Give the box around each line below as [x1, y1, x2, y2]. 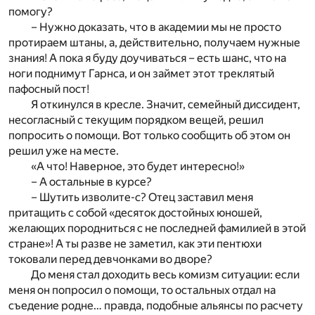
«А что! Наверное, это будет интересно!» [31, 159, 245, 173]
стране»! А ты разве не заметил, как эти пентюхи [8, 236, 262, 250]
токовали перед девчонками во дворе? [8, 252, 212, 266]
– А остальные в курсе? [31, 174, 152, 188]
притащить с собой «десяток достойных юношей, [8, 205, 262, 219]
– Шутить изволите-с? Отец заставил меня [31, 190, 253, 204]
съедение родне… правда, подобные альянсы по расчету [8, 298, 303, 312]
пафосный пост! [8, 82, 89, 96]
